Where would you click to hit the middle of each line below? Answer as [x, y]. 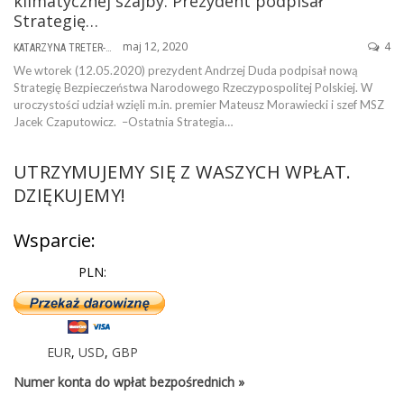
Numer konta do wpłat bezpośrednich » [129, 381]
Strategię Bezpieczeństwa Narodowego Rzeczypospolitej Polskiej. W [193, 87]
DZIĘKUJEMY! [70, 195]
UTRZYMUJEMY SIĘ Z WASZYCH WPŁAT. [183, 171]
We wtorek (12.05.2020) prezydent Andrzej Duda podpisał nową [186, 70]
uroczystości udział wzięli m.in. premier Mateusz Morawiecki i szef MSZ [199, 104]
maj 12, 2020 [155, 46]
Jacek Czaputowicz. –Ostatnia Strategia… [123, 121]
